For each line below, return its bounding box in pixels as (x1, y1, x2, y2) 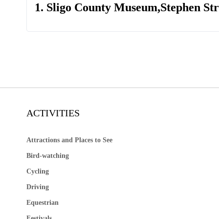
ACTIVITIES (26, 108, 80, 119)
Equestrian (26, 199, 59, 207)
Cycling (26, 168, 49, 175)
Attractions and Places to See (26, 136, 112, 144)
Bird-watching (26, 152, 69, 160)
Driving (26, 183, 49, 191)
